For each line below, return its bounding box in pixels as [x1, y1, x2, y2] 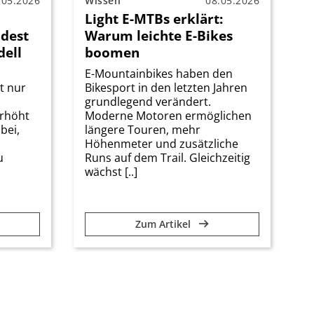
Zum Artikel [135, 217, 193, 231]
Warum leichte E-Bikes [85, 25, 233, 45]
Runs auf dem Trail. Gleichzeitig [85, 149, 250, 165]
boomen [85, 42, 139, 62]
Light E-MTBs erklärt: [85, 8, 223, 28]
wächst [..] [85, 163, 137, 179]
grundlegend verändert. [85, 93, 211, 109]
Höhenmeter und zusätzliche [85, 135, 238, 151]
